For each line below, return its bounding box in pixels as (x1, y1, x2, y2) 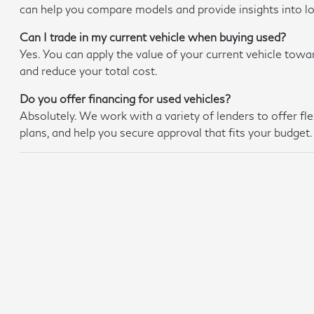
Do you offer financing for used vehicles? (20, 92, 231, 105)
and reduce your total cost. (20, 64, 158, 77)
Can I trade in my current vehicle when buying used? (20, 30, 287, 43)
